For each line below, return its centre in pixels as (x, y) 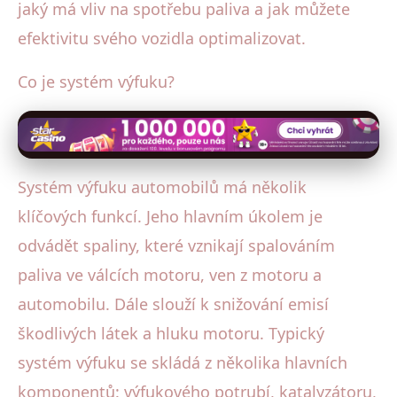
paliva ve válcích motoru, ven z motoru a (170, 274)
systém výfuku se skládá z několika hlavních (183, 362)
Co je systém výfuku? (96, 81)
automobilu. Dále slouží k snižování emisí (173, 304)
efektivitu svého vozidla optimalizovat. (162, 38)
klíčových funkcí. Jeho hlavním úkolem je (170, 216)
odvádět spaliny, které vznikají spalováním (176, 245)
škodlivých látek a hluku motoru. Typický (171, 333)
